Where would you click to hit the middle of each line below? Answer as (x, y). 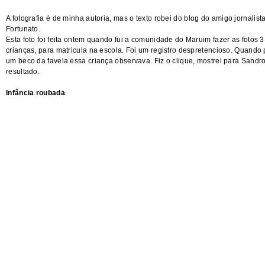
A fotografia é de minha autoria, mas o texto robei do (95, 18)
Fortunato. (23, 29)
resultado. (23, 72)
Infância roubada (35, 93)
